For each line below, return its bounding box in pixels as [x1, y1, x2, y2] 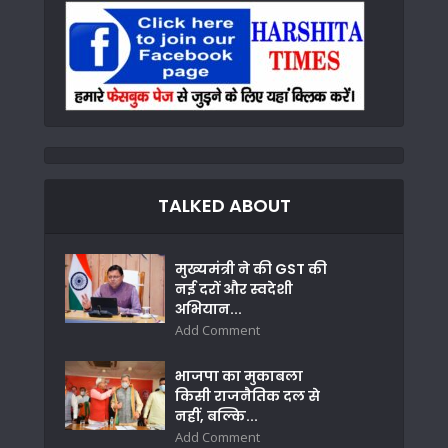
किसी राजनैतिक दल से [175, 385, 320, 406]
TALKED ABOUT [157, 192, 291, 218]
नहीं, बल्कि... [175, 405, 258, 426]
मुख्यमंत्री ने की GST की [175, 258, 327, 279]
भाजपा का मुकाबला [175, 365, 303, 386]
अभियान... [175, 298, 242, 319]
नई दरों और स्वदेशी [175, 278, 293, 299]
